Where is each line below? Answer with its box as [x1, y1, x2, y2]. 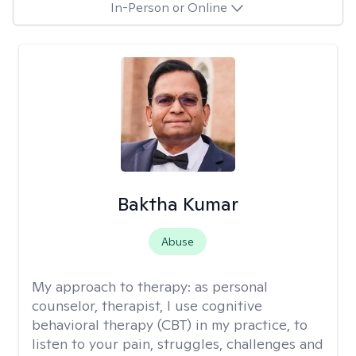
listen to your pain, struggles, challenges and [32, 335, 323, 353]
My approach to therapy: [32, 277, 195, 296]
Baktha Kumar [117, 192, 238, 216]
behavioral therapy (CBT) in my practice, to [32, 315, 308, 334]
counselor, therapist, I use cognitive [32, 296, 262, 315]
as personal [195, 277, 268, 296]
